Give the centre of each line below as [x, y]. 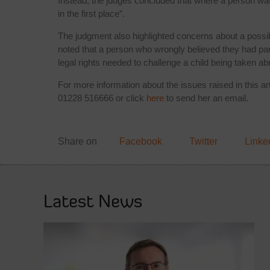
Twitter [203, 141]
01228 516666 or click [102, 98]
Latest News [93, 202]
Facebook [141, 141]
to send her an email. [206, 98]
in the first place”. [91, 13]
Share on [77, 141]
